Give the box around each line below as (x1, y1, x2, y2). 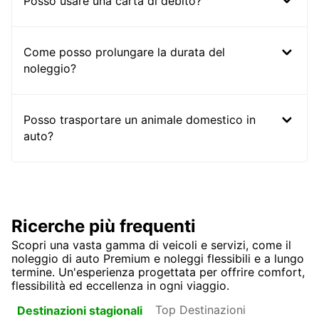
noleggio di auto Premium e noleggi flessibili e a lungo (11, 251, 304, 266)
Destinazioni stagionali (17, 303, 142, 318)
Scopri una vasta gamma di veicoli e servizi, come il (11, 238, 291, 253)
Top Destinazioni (154, 302, 247, 317)
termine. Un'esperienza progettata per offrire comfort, (11, 265, 305, 280)
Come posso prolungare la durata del (23, 45, 225, 60)
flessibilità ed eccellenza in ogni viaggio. (11, 278, 229, 293)
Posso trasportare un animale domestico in (23, 113, 256, 127)
